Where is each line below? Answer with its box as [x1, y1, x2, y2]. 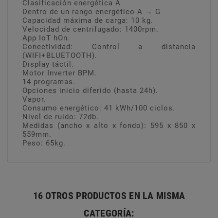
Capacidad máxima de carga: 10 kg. [22, 16, 153, 25]
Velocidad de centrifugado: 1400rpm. [22, 24, 159, 34]
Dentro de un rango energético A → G [22, 7, 161, 16]
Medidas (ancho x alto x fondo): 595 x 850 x [22, 121, 196, 130]
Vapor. [22, 94, 46, 104]
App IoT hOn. [22, 33, 70, 42]
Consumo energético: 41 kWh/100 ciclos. [22, 103, 175, 112]
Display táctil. [22, 59, 74, 69]
